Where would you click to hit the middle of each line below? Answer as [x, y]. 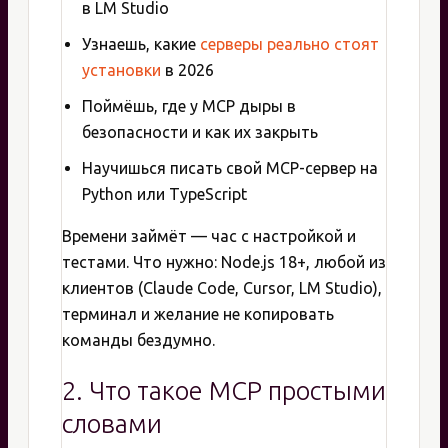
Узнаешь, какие [141, 43]
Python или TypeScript [164, 193]
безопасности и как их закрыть [200, 131]
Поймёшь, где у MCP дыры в [189, 105]
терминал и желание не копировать [198, 313]
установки [121, 69]
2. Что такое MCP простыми [224, 390]
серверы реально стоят [289, 43]
